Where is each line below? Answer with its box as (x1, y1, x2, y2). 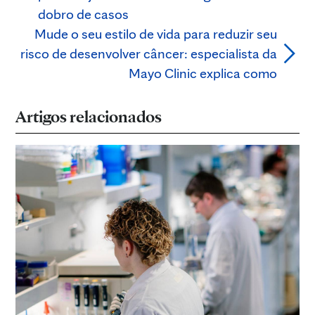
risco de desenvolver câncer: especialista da (20, 44, 277, 62)
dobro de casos (38, 5, 129, 22)
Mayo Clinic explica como (129, 64, 277, 82)
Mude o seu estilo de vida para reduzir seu (34, 25, 277, 42)
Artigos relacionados (15, 105, 162, 127)
